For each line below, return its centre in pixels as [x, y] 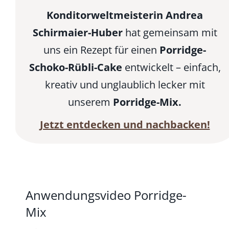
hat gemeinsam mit [170, 33]
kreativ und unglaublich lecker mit [125, 85]
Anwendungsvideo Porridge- [106, 195]
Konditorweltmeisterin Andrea [125, 15]
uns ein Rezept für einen [101, 50]
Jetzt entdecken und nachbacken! [125, 125]
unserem [90, 102]
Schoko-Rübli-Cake [75, 67]
